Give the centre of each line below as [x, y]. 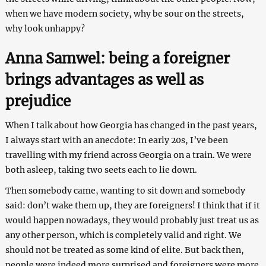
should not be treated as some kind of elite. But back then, [124, 250]
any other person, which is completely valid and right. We [123, 235]
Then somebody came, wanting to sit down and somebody [125, 191]
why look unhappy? [45, 29]
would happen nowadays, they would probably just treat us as [132, 221]
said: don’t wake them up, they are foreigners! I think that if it [132, 206]
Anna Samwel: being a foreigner [117, 59]
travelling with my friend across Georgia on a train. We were [128, 155]
